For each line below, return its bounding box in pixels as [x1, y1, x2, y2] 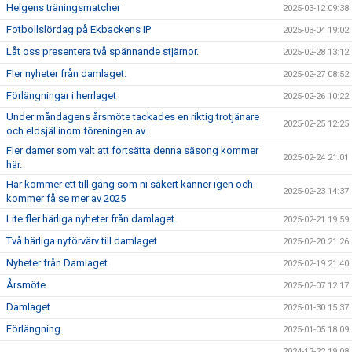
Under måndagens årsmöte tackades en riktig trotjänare [6, 111, 259, 123]
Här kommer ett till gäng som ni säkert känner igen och [6, 178, 253, 190]
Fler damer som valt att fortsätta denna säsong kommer [6, 145, 258, 156]
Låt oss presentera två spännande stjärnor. [6, 46, 199, 57]
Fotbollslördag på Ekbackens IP [6, 24, 151, 35]
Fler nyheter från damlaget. [6, 68, 126, 79]
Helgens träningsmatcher [6, 2, 120, 13]
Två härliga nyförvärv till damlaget [6, 235, 157, 247]
